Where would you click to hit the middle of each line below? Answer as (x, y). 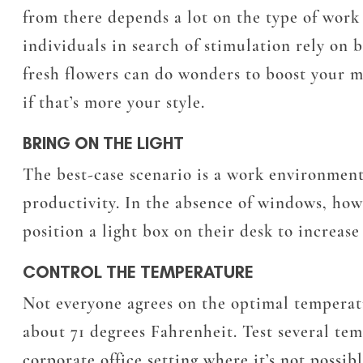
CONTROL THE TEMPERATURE (138, 272)
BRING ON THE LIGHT (103, 143)
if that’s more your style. (114, 103)
